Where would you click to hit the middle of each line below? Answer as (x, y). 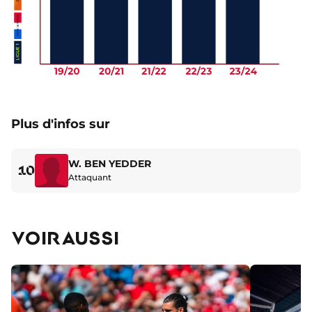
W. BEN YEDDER (110, 164)
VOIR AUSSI (65, 237)
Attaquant (90, 178)
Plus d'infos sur (61, 124)
